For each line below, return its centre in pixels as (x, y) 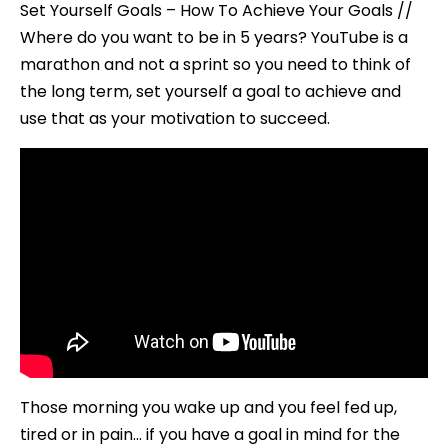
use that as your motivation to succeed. (175, 119)
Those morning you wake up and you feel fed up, (208, 408)
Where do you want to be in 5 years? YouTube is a (214, 38)
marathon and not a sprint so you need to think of (215, 65)
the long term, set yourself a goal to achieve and (210, 92)
